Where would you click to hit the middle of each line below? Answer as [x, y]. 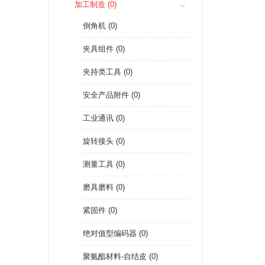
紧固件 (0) [100, 210]
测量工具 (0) [104, 164]
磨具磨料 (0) [104, 187]
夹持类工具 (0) [108, 72]
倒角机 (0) [100, 26]
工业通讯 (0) [104, 118]
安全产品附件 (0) [112, 95]
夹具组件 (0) [104, 49]
